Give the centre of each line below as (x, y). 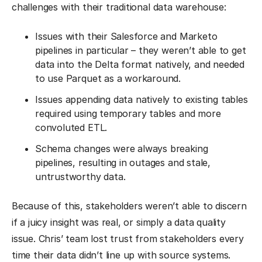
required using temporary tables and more (128, 114)
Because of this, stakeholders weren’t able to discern (129, 206)
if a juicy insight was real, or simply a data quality (119, 223)
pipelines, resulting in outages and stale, (123, 163)
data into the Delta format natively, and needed (140, 65)
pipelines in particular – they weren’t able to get (141, 51)
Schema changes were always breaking (122, 149)
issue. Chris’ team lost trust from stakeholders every (128, 239)
